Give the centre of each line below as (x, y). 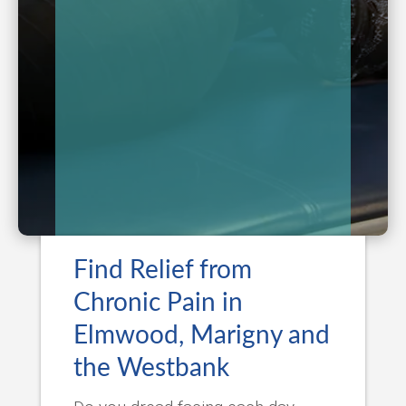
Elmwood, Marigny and (201, 335)
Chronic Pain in (158, 302)
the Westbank (151, 367)
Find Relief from (162, 270)
